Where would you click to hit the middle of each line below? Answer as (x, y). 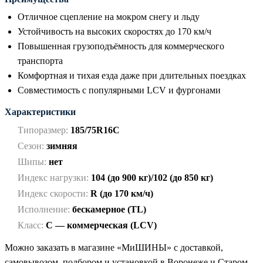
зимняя (62, 146)
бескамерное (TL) (109, 209)
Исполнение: (44, 209)
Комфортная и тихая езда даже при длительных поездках (132, 75)
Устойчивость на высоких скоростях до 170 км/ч (114, 31)
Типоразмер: (43, 130)
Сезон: (31, 146)
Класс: (31, 225)
